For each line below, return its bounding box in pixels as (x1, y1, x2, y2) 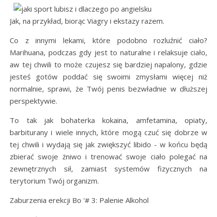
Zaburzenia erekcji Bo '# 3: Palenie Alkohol (10, 195, 149, 205)
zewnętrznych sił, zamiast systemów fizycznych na (10, 164, 207, 173)
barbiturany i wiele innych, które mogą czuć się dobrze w (10, 127, 207, 137)
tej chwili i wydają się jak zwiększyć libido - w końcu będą (10, 139, 207, 149)
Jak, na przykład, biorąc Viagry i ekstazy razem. (12, 16, 164, 26)
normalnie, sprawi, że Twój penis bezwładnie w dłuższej (10, 84, 207, 93)
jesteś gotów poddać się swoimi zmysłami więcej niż (10, 72, 207, 81)
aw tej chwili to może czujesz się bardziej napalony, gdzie (10, 60, 207, 69)
